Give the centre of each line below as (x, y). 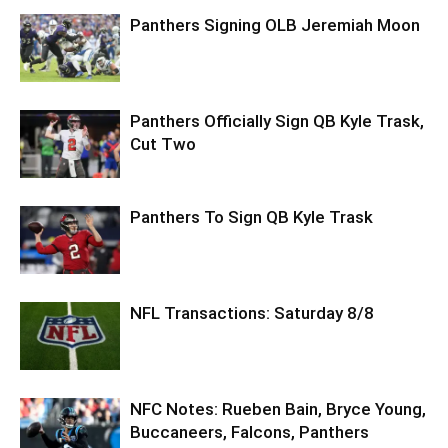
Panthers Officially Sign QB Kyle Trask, (277, 120)
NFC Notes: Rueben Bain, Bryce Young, (278, 408)
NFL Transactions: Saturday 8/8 (252, 312)
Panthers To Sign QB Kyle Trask (251, 216)
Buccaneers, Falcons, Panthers (249, 431)
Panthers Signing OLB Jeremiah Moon (275, 24)
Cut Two (163, 143)
